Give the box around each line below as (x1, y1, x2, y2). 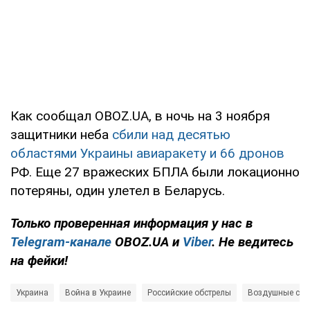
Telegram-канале (10, 233, 111, 250)
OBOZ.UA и (111, 233, 183, 250)
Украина (16, 287, 48, 298)
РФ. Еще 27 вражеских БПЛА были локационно (10, 163, 300, 180)
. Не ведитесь (212, 233, 293, 250)
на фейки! (10, 252, 68, 268)
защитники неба (10, 126, 112, 143)
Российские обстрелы (147, 287, 231, 298)
